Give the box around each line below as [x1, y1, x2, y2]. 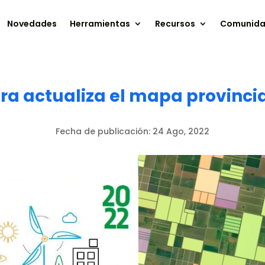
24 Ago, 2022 [153, 125, 209, 137]
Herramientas [70, 18, 131, 30]
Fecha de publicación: [56, 125, 153, 137]
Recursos [155, 18, 196, 30]
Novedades [7, 18, 57, 30]
